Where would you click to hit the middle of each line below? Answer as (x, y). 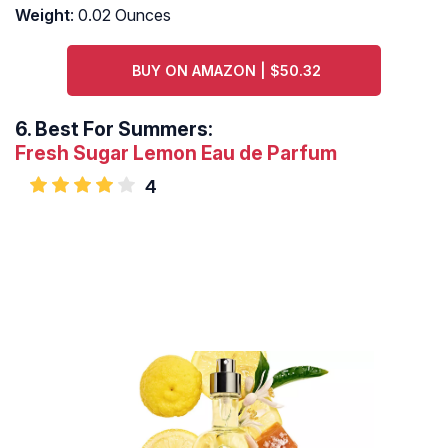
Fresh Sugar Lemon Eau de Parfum (176, 153)
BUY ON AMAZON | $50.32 (227, 71)
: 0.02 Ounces (120, 15)
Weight (42, 15)
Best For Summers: (124, 129)
